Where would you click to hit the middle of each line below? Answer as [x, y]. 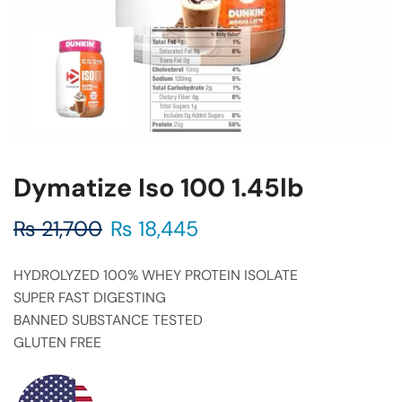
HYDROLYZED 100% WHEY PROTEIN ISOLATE [156, 275]
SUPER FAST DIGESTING [90, 297]
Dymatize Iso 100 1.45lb [159, 188]
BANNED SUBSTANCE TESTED [108, 320]
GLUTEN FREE [57, 342]
